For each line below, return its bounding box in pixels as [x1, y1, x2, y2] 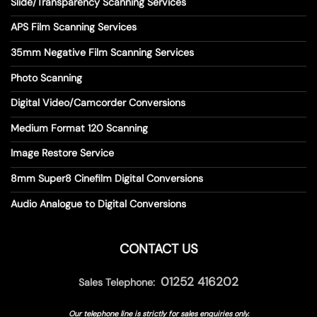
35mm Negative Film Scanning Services [11, 45, 194, 59]
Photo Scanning [11, 71, 82, 84]
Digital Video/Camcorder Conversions [11, 96, 185, 110]
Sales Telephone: [79, 276, 161, 289]
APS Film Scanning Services [11, 21, 137, 34]
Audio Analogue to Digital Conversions [11, 197, 186, 210]
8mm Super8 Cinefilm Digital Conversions [11, 171, 203, 185]
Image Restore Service [11, 146, 114, 160]
